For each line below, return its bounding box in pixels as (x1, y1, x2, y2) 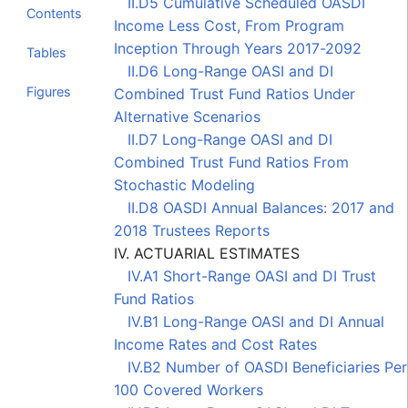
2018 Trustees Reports (114, 220, 270, 240)
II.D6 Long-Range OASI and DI (114, 61, 333, 80)
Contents (26, 5, 82, 21)
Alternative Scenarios (114, 107, 260, 126)
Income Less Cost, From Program (114, 15, 344, 35)
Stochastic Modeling (114, 175, 255, 194)
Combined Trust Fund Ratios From (114, 152, 349, 171)
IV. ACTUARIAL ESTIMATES (114, 243, 300, 262)
